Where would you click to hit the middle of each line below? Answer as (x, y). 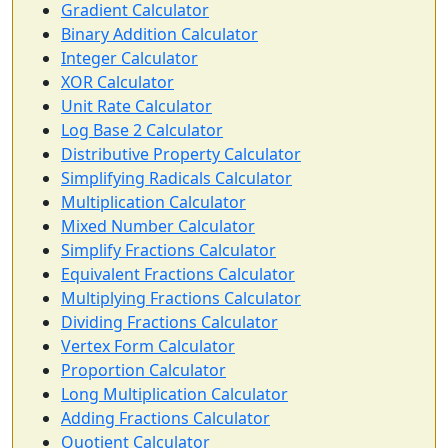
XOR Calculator (117, 82)
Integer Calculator (129, 58)
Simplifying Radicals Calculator (176, 178)
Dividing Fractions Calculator (169, 322)
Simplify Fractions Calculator (168, 250)
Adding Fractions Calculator (165, 418)
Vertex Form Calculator (148, 346)
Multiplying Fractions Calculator (181, 298)
